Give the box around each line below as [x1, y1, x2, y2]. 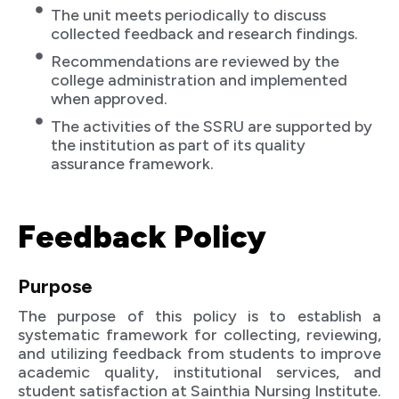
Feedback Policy [18, 218, 266, 256]
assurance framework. [51, 154, 214, 175]
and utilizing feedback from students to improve [18, 344, 381, 364]
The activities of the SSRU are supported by [51, 117, 372, 137]
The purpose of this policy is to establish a [18, 306, 381, 327]
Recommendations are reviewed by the [51, 52, 339, 72]
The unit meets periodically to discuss [51, 5, 326, 26]
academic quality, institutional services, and [18, 362, 381, 383]
